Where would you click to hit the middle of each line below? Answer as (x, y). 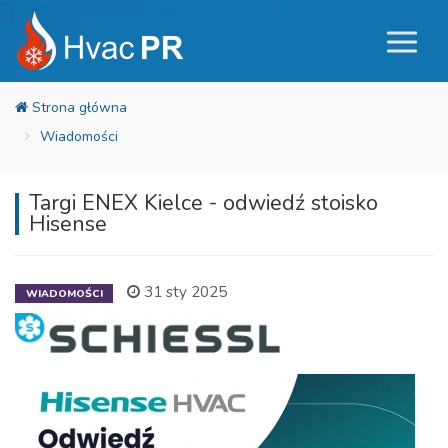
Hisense (68, 224)
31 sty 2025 (183, 291)
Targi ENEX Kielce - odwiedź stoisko (203, 203)
